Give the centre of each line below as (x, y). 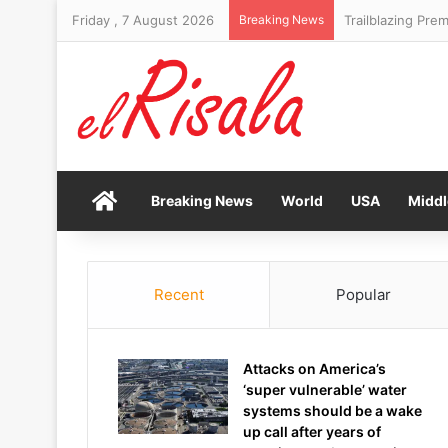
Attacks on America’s (314, 368)
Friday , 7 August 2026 (143, 20)
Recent (178, 294)
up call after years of (312, 431)
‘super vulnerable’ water (325, 389)
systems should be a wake (332, 410)
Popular (363, 294)
